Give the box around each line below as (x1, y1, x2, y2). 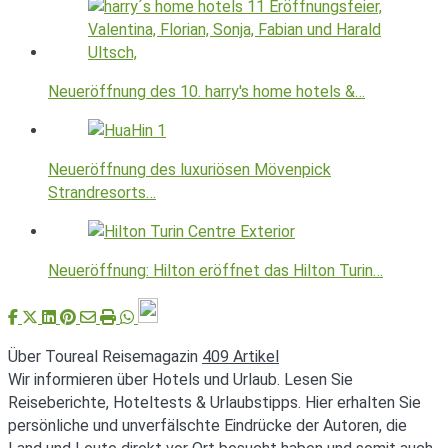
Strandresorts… (48, 183, 156, 203)
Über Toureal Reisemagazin (8, 347, 202, 367)
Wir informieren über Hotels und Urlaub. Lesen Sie (8, 370, 353, 390)
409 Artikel (202, 347, 279, 367)
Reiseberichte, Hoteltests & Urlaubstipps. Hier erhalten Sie (8, 393, 421, 413)
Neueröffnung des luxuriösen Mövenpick (48, 160, 331, 180)
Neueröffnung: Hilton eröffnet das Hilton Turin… (48, 261, 383, 281)
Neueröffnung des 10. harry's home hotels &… (48, 82, 365, 102)
